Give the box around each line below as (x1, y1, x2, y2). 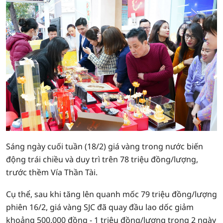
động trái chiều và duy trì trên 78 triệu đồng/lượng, (6, 154, 198, 165)
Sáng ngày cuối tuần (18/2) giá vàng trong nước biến (6, 141, 203, 152)
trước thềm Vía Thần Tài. (6, 167, 98, 178)
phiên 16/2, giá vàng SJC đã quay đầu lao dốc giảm (6, 202, 194, 213)
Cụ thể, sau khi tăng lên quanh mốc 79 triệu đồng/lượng (6, 189, 217, 200)
